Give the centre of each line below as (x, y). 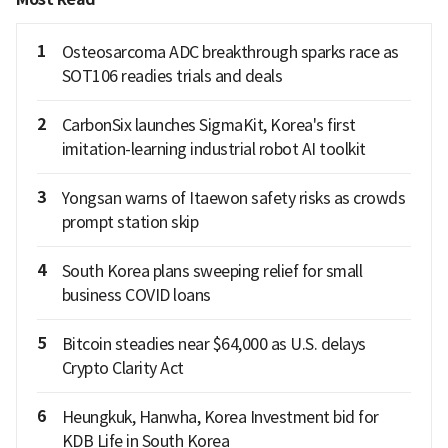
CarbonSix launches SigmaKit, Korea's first (208, 125)
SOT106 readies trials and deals (171, 76)
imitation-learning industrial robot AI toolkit (213, 149)
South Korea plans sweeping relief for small (211, 271)
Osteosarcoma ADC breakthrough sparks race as (230, 52)
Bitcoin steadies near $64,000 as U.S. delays (213, 344)
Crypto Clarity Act (122, 368)
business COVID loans (136, 295)
